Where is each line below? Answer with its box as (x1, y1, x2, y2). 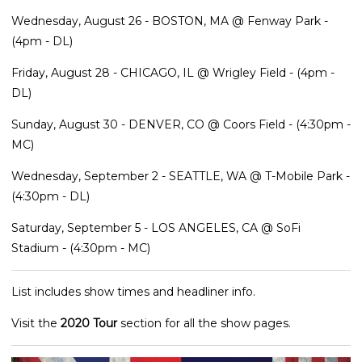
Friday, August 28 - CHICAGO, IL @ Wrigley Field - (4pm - (11, 65, 335, 80)
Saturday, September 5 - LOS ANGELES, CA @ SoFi (11, 220, 301, 235)
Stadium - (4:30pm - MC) (11, 240, 150, 255)
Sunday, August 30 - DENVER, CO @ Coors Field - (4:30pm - (11, 116, 351, 132)
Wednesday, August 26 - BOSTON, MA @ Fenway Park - (11, 13, 328, 28)
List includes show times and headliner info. (11, 284, 255, 299)
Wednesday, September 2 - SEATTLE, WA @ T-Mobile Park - (11, 168, 350, 183)
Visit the (11, 315, 61, 330)
